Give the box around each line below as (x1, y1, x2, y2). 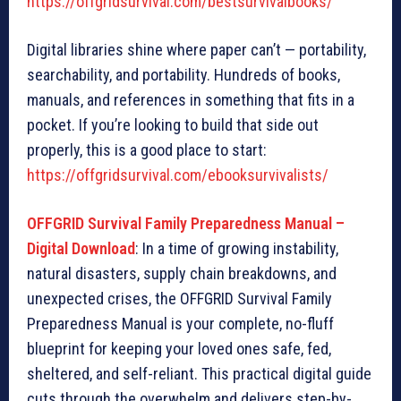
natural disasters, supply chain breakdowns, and (27, 264, 337, 284)
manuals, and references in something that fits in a (27, 90, 354, 110)
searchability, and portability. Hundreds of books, (27, 65, 340, 85)
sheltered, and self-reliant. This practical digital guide (27, 364, 371, 384)
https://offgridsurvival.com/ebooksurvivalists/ (27, 166, 328, 185)
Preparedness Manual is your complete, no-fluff (27, 314, 334, 334)
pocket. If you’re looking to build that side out (27, 115, 319, 135)
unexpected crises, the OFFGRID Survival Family (27, 289, 332, 309)
